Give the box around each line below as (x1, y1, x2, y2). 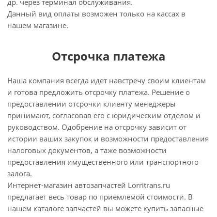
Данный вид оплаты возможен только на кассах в (7, 9, 186, 18)
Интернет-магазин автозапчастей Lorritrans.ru (7, 180, 170, 190)
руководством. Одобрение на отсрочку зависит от (7, 122, 186, 132)
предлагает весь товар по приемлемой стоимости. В (7, 192, 193, 201)
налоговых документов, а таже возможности (7, 145, 167, 155)
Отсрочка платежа (51, 48, 166, 64)
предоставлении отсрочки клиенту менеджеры (7, 99, 176, 108)
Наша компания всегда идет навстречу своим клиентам (7, 76, 206, 85)
